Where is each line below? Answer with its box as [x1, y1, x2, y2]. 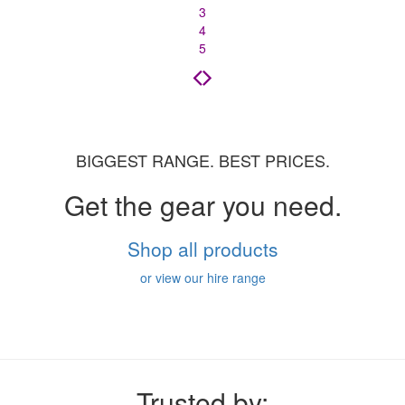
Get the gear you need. [63, 185, 342, 225]
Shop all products [127, 235, 278, 263]
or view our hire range [139, 268, 266, 287]
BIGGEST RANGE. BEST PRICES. [75, 148, 330, 173]
